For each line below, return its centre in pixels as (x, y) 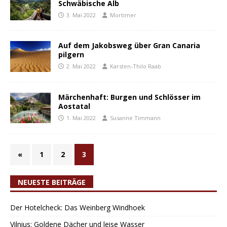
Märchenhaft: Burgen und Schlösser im (129, 97)
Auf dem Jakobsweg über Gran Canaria (129, 46)
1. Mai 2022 (81, 118)
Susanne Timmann (135, 118)
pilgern (71, 55)
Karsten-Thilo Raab (136, 66)
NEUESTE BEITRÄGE (52, 182)
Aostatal (74, 106)
